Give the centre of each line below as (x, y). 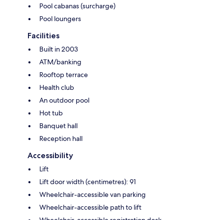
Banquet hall (58, 125)
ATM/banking (60, 62)
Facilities (43, 35)
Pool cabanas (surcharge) (77, 6)
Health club (57, 87)
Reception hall (61, 138)
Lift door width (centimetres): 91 (88, 181)
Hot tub (51, 113)
